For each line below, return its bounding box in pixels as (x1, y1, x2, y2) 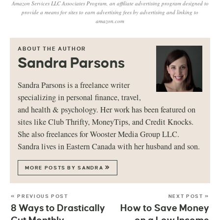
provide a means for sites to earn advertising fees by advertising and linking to (22, 8, 198, 16)
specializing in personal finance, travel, (18, 92, 141, 103)
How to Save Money (120, 203, 209, 214)
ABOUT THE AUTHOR (18, 46, 86, 52)
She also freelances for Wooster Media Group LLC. (18, 129, 180, 140)
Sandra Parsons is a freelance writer (18, 80, 130, 91)
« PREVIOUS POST (11, 193, 68, 199)
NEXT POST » (168, 193, 209, 199)
